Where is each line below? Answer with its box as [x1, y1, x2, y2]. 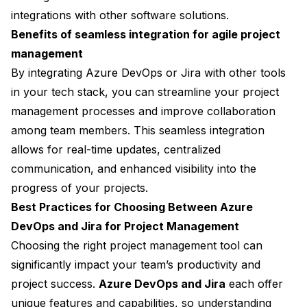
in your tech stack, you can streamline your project [11, 85, 279, 99]
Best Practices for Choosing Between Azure [11, 200, 253, 214]
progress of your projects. [11, 181, 148, 195]
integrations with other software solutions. [11, 8, 229, 23]
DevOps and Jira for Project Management [11, 219, 239, 234]
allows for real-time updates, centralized [11, 143, 221, 157]
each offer [225, 277, 283, 291]
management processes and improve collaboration [11, 104, 275, 119]
